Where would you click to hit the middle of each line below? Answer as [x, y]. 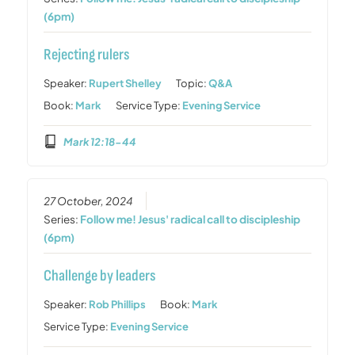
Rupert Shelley [126, 83]
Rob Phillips [118, 305]
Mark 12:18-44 [99, 141]
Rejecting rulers [87, 54]
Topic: [193, 83]
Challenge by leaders [100, 276]
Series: [62, 219]
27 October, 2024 [89, 201]
